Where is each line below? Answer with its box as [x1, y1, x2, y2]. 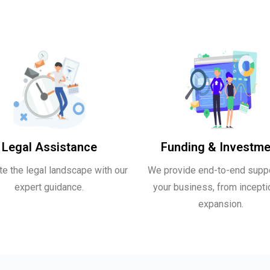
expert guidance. [14, 181, 84, 193]
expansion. [198, 198, 243, 210]
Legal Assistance [1, 140, 97, 154]
